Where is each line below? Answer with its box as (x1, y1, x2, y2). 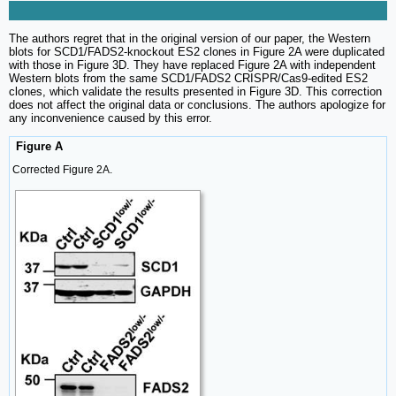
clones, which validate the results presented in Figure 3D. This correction (9, 85, 382, 99)
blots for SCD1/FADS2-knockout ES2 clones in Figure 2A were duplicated (9, 45, 385, 59)
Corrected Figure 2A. (12, 164, 112, 177)
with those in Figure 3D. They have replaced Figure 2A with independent (9, 58, 376, 72)
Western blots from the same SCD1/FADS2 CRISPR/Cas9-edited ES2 (9, 72, 368, 86)
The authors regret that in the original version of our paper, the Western (9, 32, 370, 46)
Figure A (12, 140, 63, 154)
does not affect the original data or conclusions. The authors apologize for (9, 98, 385, 112)
